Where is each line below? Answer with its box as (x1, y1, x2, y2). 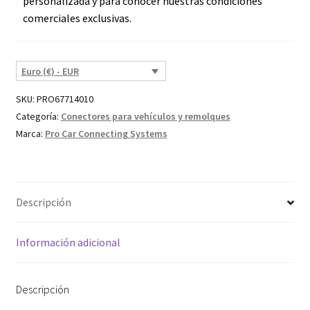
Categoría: (15, 109, 61, 122)
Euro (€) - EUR (21, 64, 79, 77)
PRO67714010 (36, 92, 93, 105)
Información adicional (15, 235, 120, 250)
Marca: (15, 127, 45, 140)
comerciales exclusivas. (22, 10, 131, 25)
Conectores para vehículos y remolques (60, 109, 230, 122)
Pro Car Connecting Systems (44, 127, 167, 140)
